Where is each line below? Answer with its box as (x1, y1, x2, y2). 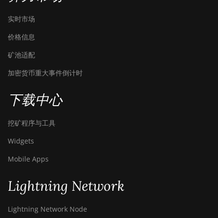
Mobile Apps (8, 154, 49, 163)
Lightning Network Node (8, 204, 87, 214)
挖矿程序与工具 (8, 118, 55, 127)
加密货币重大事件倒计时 (8, 68, 83, 77)
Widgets (8, 136, 34, 145)
